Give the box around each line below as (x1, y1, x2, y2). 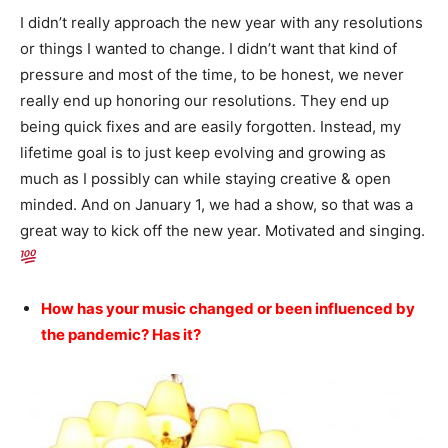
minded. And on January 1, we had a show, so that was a (20, 195, 413, 215)
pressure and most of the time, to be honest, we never (20, 65, 404, 85)
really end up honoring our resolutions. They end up (20, 91, 389, 111)
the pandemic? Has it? (41, 325, 201, 345)
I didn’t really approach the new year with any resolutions (20, 13, 423, 33)
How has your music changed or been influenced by (41, 299, 415, 319)
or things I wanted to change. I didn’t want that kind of (20, 39, 397, 59)
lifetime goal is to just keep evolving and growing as (20, 143, 386, 163)
